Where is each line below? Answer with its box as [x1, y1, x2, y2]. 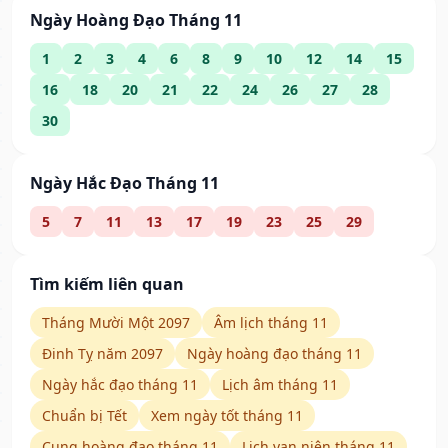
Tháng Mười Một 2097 [42, 313, 190, 333]
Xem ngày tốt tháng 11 [151, 406, 303, 426]
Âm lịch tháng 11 [214, 313, 328, 333]
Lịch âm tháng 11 [222, 375, 338, 395]
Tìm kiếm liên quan [30, 273, 184, 296]
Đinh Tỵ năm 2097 [42, 344, 163, 364]
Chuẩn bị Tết [42, 406, 127, 426]
